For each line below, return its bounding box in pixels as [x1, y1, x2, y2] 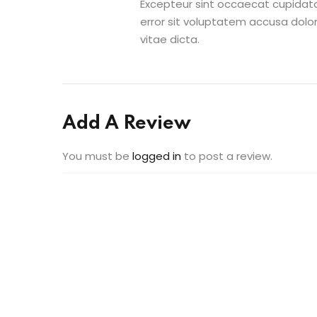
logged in [132, 149, 181, 164]
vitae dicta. [140, 32, 200, 47]
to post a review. [181, 149, 272, 164]
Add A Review [62, 114, 191, 134]
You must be [62, 149, 132, 164]
